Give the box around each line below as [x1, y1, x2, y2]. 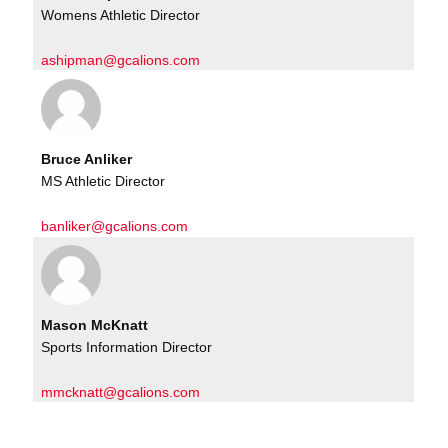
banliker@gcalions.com [41, 217, 189, 234]
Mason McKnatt [41, 316, 149, 333]
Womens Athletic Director [41, 7, 201, 24]
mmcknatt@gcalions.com [41, 383, 201, 400]
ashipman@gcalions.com [41, 51, 201, 68]
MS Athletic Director [41, 173, 166, 190]
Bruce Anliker [41, 150, 133, 167]
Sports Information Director [41, 339, 213, 356]
